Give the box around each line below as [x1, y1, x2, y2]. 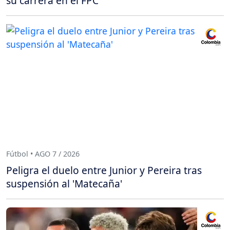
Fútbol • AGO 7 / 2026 [6, 149, 80, 159]
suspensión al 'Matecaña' [6, 176, 122, 190]
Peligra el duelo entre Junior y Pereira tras [6, 163, 202, 177]
